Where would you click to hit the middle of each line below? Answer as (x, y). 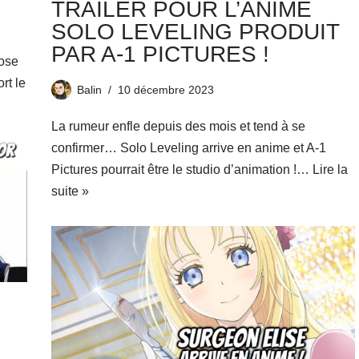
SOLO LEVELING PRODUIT (195, 32)
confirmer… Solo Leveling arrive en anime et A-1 (188, 148)
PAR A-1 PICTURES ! (160, 54)
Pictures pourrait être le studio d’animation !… (182, 169)
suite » (70, 191)
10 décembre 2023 (165, 90)
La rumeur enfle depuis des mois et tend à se (178, 126)
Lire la (330, 169)
